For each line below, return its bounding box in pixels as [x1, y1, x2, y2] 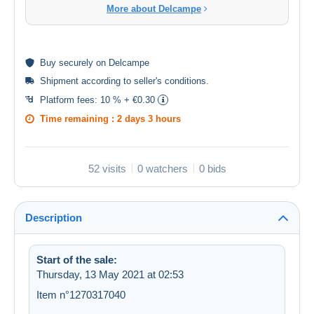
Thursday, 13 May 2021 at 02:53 [36, 268, 184, 280]
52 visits [88, 162, 126, 175]
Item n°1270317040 [36, 288, 125, 301]
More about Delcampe [107, 3, 201, 14]
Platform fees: [40, 94, 100, 105]
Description [25, 211, 82, 224]
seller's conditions [134, 75, 206, 86]
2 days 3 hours [117, 113, 181, 124]
